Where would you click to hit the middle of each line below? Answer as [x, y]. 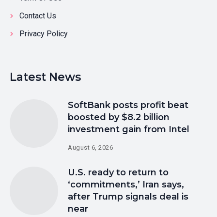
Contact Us [38, 16]
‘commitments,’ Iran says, [126, 185]
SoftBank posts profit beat [128, 105]
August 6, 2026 [91, 148]
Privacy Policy [44, 34]
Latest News [45, 77]
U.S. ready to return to [118, 173]
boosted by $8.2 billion [119, 117]
